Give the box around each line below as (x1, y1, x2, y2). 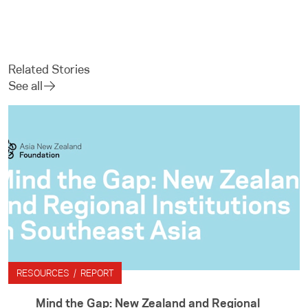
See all (8, 78, 43, 94)
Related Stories (8, 61, 90, 78)
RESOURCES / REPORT (16, 267, 113, 279)
